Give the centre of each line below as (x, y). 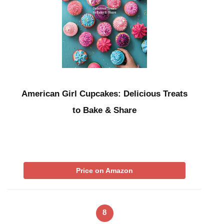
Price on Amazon (104, 171)
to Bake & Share (104, 110)
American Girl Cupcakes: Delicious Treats (104, 94)
